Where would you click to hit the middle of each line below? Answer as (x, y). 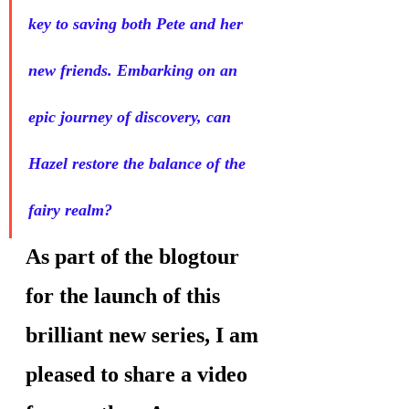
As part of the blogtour (135, 257)
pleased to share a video (139, 375)
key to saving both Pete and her (138, 24)
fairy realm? (70, 210)
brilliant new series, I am (145, 336)
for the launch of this (126, 296)
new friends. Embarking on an (135, 71)
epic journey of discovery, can (132, 117)
